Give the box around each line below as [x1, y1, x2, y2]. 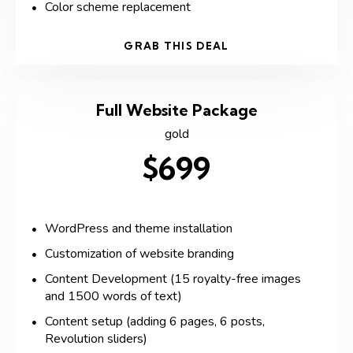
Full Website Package [95, 99, 258, 120]
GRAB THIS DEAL [124, 39, 229, 52]
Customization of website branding [45, 244, 234, 262]
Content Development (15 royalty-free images [45, 269, 301, 288]
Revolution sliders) [45, 329, 147, 347]
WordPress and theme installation [45, 219, 232, 237]
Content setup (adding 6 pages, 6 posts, [45, 312, 265, 330]
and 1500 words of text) [45, 287, 182, 305]
